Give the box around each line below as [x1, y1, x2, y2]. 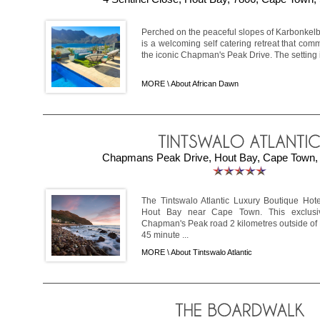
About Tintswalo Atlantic [171, 248, 252, 257]
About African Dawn [171, 79, 239, 89]
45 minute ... [141, 230, 189, 241]
